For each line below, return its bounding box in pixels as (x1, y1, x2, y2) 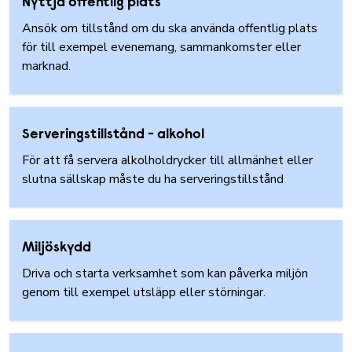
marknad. (22, 57, 74, 75)
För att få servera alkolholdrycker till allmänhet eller (22, 152, 313, 169)
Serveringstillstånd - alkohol (22, 128, 204, 142)
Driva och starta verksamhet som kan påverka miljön (22, 265, 308, 282)
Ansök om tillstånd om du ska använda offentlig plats (22, 20, 317, 37)
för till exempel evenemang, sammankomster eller (22, 38, 301, 56)
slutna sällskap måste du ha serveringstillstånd (22, 170, 287, 188)
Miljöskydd (22, 241, 91, 255)
